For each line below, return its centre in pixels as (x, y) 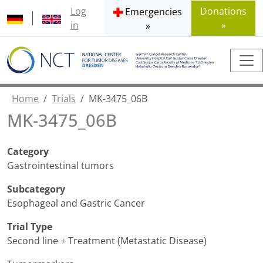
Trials (64, 99)
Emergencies (154, 12)
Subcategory (36, 189)
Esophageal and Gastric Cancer (76, 203)
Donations (224, 11)
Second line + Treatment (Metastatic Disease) (107, 241)
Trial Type (30, 227)
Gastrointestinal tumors (60, 166)
